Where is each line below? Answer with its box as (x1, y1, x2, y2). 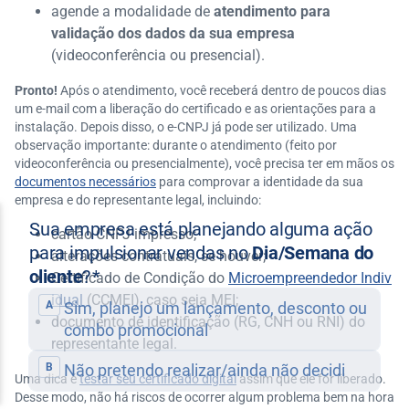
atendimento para (214, 3, 330, 20)
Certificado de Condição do (51, 269, 228, 287)
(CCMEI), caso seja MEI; (83, 291, 238, 309)
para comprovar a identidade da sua (156, 174, 363, 189)
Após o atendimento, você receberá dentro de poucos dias (58, 83, 386, 98)
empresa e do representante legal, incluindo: (15, 193, 261, 207)
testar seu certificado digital (79, 372, 236, 386)
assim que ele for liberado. (236, 372, 386, 386)
